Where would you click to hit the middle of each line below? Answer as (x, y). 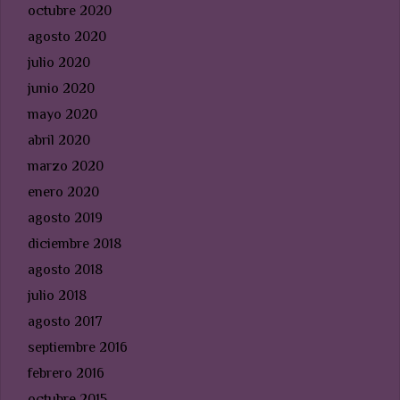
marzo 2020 (66, 167)
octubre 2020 (70, 11)
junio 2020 (61, 89)
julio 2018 (57, 296)
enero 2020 (63, 192)
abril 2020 (59, 141)
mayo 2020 (62, 115)
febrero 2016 (66, 374)
